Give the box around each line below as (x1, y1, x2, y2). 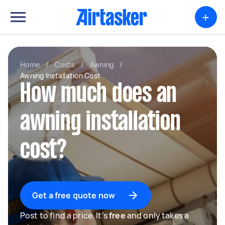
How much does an (20, 83, 177, 107)
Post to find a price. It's (20, 210, 109, 221)
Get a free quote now (32, 190, 115, 201)
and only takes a (125, 210, 189, 221)
